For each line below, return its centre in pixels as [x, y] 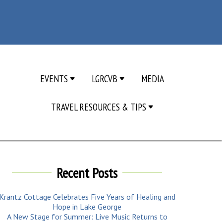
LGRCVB [106, 78]
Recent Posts [87, 173]
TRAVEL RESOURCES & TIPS [100, 107]
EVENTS [55, 78]
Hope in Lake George [87, 207]
